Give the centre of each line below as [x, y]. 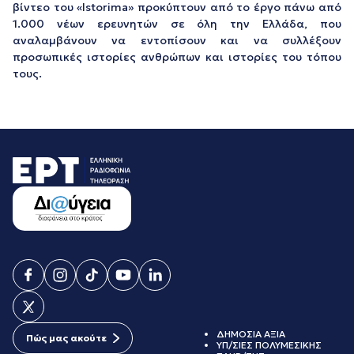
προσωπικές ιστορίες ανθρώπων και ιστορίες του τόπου [177, 57]
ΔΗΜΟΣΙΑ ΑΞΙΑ [251, 334]
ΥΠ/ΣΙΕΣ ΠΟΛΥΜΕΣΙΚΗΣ [269, 345]
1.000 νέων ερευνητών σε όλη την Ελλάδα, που [177, 24]
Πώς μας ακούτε [66, 338]
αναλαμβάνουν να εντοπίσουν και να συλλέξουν [177, 40]
